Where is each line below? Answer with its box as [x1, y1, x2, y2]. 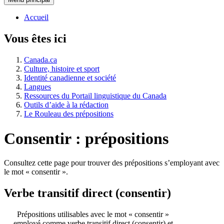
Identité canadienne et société [24, 73, 116, 82]
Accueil [24, 13, 48, 22]
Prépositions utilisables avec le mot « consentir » [17, 209, 169, 218]
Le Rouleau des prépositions [24, 109, 113, 118]
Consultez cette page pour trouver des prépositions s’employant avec [4, 158, 219, 167]
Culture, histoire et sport [24, 64, 99, 73]
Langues [24, 82, 51, 91]
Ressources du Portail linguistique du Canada [24, 91, 166, 100]
